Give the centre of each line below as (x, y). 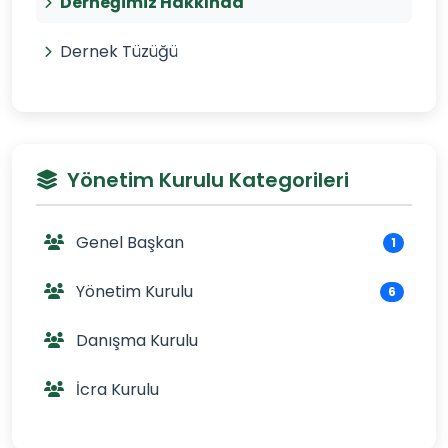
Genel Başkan (128, 242)
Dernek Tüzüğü (119, 51)
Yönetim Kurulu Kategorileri (208, 180)
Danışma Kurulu (135, 340)
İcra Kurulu (115, 389)
